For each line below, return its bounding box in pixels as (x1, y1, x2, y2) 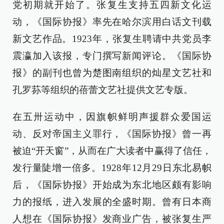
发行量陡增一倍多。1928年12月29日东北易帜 (12, 162, 211, 173)
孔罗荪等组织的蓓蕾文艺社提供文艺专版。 (12, 84, 193, 95)
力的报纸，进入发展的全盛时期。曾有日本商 (12, 196, 211, 207)
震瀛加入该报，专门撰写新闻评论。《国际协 (12, 50, 211, 61)
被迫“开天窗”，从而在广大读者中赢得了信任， (12, 145, 211, 156)
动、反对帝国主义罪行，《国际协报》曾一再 (12, 128, 211, 139)
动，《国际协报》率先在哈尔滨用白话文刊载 (12, 16, 211, 27)
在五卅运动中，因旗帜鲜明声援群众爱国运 (12, 111, 211, 122)
